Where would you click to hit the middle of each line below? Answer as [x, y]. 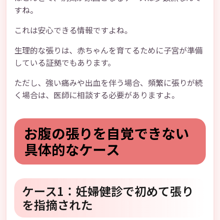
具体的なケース [72, 149]
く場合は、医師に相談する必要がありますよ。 [97, 95]
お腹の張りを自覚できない [107, 133]
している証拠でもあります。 [65, 62]
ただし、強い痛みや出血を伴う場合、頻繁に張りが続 [109, 82]
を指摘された [57, 205]
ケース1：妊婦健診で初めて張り [108, 191]
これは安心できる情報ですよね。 [73, 30]
